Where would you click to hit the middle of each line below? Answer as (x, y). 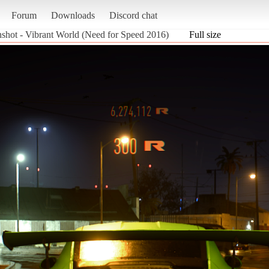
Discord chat (133, 15)
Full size (205, 34)
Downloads (73, 15)
